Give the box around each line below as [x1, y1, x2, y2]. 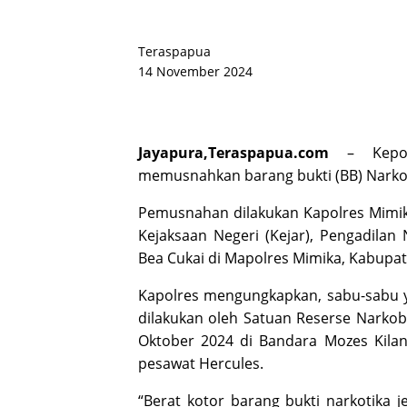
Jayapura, [138, 142, 208, 163]
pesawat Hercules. [138, 352, 263, 373]
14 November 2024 [138, 62, 253, 80]
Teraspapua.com [208, 142, 329, 163]
